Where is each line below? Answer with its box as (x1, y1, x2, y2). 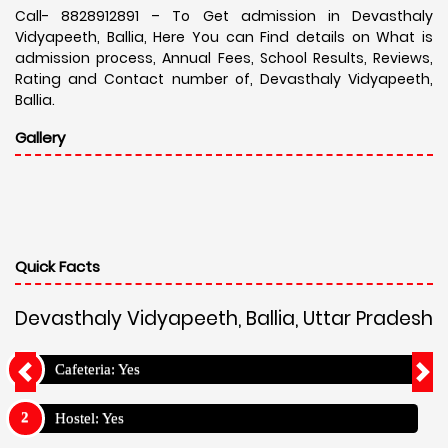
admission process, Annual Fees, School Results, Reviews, (15, 47, 433, 68)
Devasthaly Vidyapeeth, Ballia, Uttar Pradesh (15, 304, 433, 332)
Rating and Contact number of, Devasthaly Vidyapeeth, (15, 68, 433, 89)
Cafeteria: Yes (55, 361, 140, 378)
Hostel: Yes (55, 410, 124, 427)
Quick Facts (15, 255, 100, 277)
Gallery (15, 126, 65, 148)
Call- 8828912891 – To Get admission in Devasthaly (15, 5, 433, 26)
